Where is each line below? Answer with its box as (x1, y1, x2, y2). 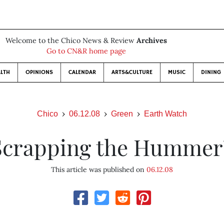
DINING (200, 68, 221, 76)
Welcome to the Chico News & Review (5, 36, 136, 45)
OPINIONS (25, 68, 53, 76)
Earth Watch (144, 109, 187, 118)
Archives (136, 36, 167, 45)
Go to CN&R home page (46, 46, 126, 55)
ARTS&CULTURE (111, 68, 152, 76)
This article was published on (50, 165, 146, 174)
